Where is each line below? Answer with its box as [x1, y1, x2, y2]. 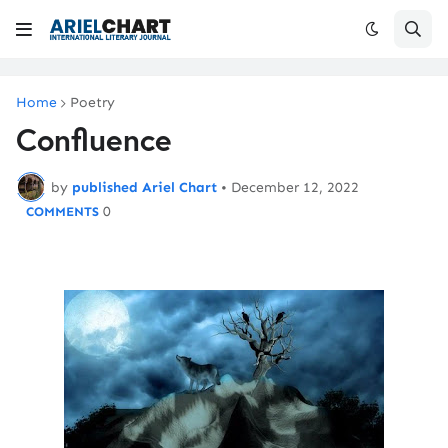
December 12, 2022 [231, 178, 359, 196]
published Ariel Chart [72, 178, 217, 196]
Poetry [70, 94, 115, 111]
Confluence [16, 119, 172, 160]
